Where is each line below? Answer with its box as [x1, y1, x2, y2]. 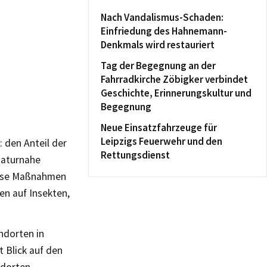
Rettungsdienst [101, 148, 170, 162]
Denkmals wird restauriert [101, 38, 215, 51]
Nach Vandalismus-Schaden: [101, 11, 223, 24]
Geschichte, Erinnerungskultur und [101, 86, 252, 100]
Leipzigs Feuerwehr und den [101, 135, 222, 148]
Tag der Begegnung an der [101, 59, 216, 72]
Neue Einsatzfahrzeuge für [101, 121, 217, 134]
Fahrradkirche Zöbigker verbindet [101, 73, 248, 86]
